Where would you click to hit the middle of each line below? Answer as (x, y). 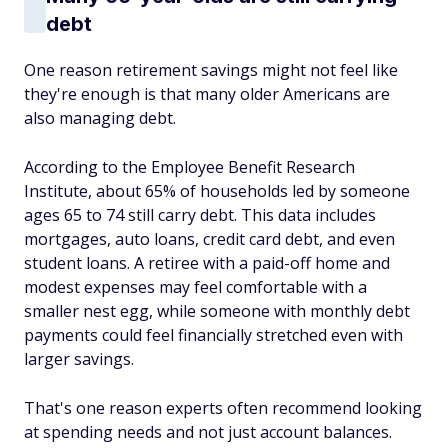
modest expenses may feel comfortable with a (195, 287)
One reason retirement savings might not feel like (211, 70)
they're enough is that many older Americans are (207, 94)
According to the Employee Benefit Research (189, 167)
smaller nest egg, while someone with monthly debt (217, 311)
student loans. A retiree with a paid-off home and (207, 263)
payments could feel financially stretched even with (213, 335)
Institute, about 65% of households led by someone (217, 191)
